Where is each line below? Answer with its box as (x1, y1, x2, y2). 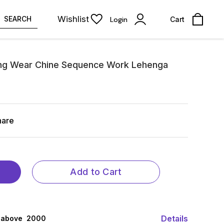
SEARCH (4, 14, 31, 23)
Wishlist (57, 14, 89, 24)
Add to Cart (70, 166, 122, 177)
